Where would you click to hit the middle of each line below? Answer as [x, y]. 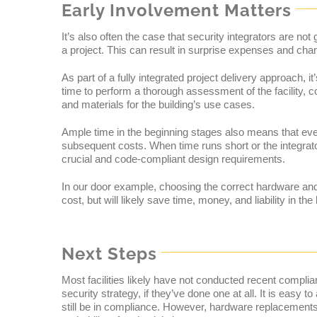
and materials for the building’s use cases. [158, 105]
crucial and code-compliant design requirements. [173, 159]
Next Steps [109, 254]
